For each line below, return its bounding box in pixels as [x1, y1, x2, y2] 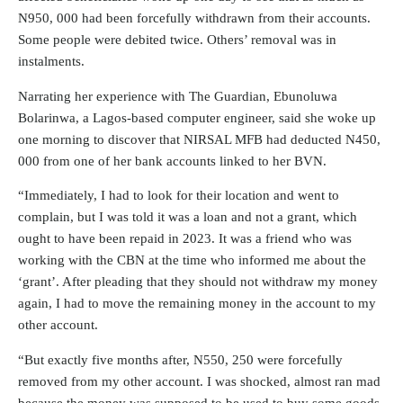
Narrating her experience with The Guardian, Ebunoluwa [18, 88, 337, 103]
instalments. [18, 53, 85, 68]
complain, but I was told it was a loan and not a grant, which [18, 210, 357, 225]
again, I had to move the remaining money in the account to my [18, 296, 376, 311]
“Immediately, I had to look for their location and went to [18, 188, 339, 203]
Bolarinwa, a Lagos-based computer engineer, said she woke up [18, 110, 376, 125]
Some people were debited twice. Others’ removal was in [18, 31, 336, 47]
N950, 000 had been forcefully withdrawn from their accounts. [18, 10, 371, 25]
